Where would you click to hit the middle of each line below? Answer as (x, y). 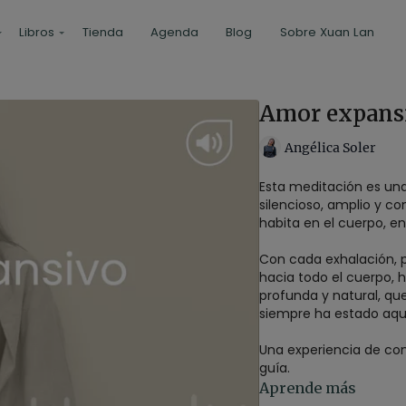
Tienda (102, 32)
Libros (37, 32)
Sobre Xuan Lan (327, 32)
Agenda (174, 32)
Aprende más (308, 388)
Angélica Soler (330, 147)
